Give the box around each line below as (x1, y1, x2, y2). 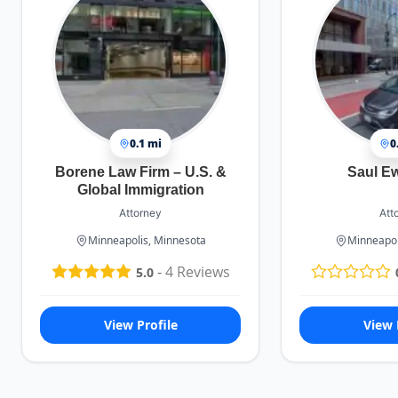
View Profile (103, 316, 178, 334)
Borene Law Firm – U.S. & (54, 164, 227, 179)
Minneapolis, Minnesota (87, 233, 206, 248)
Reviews (172, 262, 230, 283)
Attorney (119, 206, 163, 219)
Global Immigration (76, 182, 204, 197)
